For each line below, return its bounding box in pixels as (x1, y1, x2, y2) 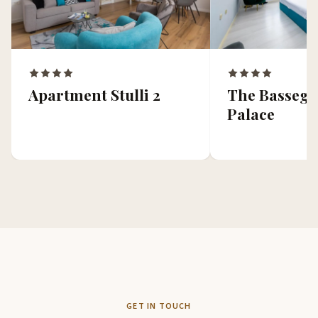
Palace (227, 103, 275, 124)
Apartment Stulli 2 (28, 84, 160, 104)
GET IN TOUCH (126, 300, 192, 312)
